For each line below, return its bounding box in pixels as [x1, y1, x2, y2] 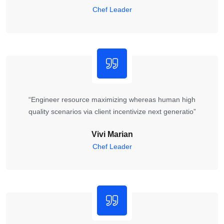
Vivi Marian [91, 129, 133, 138]
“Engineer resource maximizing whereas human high [28, 95, 195, 103]
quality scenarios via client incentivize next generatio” [28, 107, 196, 115]
